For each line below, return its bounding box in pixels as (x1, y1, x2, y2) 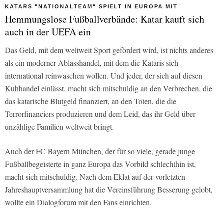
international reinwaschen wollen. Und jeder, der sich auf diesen (5, 70, 202, 81)
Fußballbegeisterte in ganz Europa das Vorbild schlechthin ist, (5, 159, 196, 169)
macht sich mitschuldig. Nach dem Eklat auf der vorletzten (5, 171, 185, 182)
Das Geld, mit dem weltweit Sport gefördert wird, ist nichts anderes (5, 45, 213, 55)
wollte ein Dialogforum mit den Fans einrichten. (5, 197, 152, 208)
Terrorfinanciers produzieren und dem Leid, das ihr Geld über (5, 109, 195, 119)
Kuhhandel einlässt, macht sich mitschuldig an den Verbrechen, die (5, 83, 212, 94)
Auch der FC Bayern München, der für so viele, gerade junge (5, 146, 195, 157)
